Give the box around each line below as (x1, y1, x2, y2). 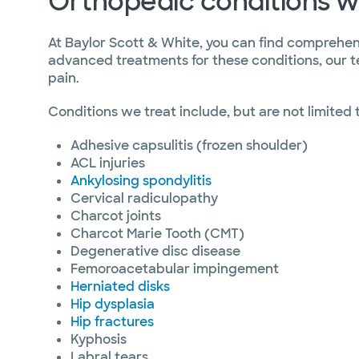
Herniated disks (71, 278, 170, 295)
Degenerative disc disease (71, 243, 240, 260)
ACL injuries (71, 155, 145, 171)
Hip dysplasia (71, 296, 155, 313)
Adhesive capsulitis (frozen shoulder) (71, 137, 308, 154)
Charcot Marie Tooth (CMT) (71, 225, 244, 242)
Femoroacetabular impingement (71, 260, 279, 277)
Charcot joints (71, 208, 161, 224)
